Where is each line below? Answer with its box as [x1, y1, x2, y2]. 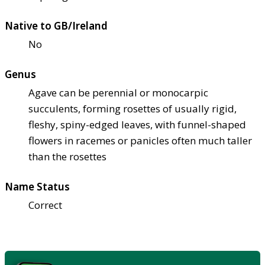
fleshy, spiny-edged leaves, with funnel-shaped [28, 118, 246, 132]
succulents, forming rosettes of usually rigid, [28, 102, 237, 116]
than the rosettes [28, 150, 106, 164]
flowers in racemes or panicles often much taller [28, 134, 252, 148]
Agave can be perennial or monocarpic [28, 86, 208, 100]
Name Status [5, 180, 70, 194]
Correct [28, 198, 62, 212]
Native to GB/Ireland [5, 19, 108, 33]
